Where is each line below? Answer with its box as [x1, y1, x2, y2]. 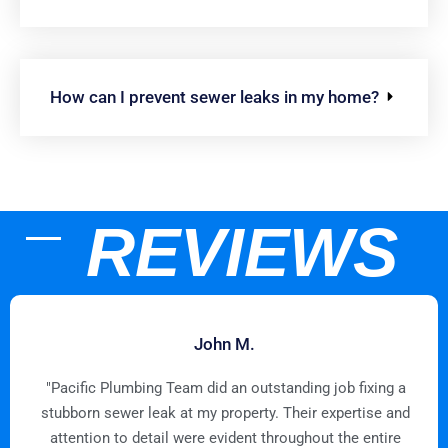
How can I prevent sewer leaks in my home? [50, 86, 379, 107]
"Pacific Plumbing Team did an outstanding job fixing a [45, 378, 406, 397]
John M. [193, 333, 255, 354]
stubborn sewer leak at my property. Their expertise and [41, 403, 410, 422]
